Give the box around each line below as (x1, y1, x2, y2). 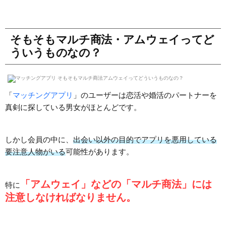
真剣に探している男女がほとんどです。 (5, 102, 141, 111)
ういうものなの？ (10, 46, 101, 59)
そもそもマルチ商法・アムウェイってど (10, 33, 215, 46)
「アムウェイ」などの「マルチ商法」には (20, 178, 212, 190)
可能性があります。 (66, 147, 134, 156)
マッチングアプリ (13, 90, 73, 99)
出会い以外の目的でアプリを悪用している (73, 135, 217, 144)
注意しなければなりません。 (5, 191, 136, 203)
